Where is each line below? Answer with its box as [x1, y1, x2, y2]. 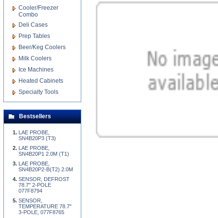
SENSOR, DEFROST [18, 176, 70, 182]
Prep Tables [18, 33, 50, 39]
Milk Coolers [18, 55, 52, 62]
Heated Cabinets [18, 77, 63, 84]
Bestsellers [19, 113, 51, 120]
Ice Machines [18, 66, 54, 73]
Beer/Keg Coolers [18, 44, 66, 51]
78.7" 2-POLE [18, 182, 51, 188]
